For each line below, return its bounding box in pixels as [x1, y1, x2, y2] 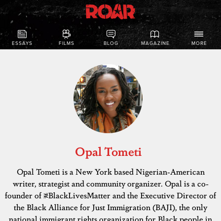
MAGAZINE [141, 40, 170, 47]
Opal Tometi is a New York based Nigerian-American [16, 166, 205, 177]
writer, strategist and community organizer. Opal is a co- [12, 178, 209, 189]
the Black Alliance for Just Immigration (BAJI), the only [14, 201, 207, 213]
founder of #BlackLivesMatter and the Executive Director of [5, 189, 216, 201]
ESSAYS [12, 40, 33, 47]
